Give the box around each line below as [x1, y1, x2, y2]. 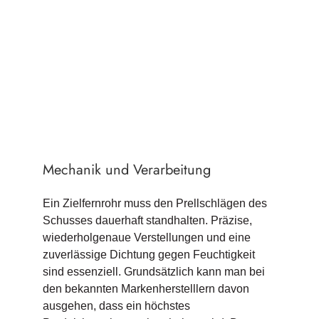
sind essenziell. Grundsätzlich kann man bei [42, 265, 265, 278]
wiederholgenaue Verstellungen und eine [42, 231, 251, 244]
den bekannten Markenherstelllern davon [42, 282, 249, 295]
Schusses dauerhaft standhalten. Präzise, [42, 214, 252, 226]
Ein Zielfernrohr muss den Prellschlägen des [42, 197, 267, 209]
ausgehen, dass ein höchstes [42, 299, 190, 312]
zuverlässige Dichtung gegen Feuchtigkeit [42, 248, 255, 261]
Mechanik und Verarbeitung [42, 159, 211, 180]
